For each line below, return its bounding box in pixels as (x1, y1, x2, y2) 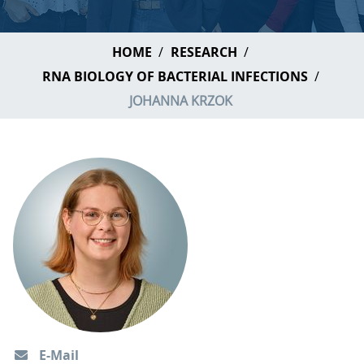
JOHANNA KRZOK (128, 92, 232, 110)
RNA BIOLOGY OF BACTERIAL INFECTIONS (41, 67, 308, 85)
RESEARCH (171, 43, 237, 61)
